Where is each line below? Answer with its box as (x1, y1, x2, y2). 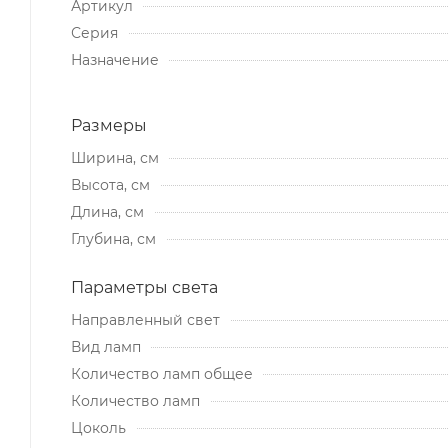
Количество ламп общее (71, 364, 253, 383)
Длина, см (71, 202, 144, 221)
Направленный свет (71, 310, 220, 329)
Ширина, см (71, 148, 159, 167)
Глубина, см (71, 229, 156, 248)
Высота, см (71, 175, 150, 194)
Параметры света (71, 277, 218, 297)
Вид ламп (71, 337, 141, 356)
